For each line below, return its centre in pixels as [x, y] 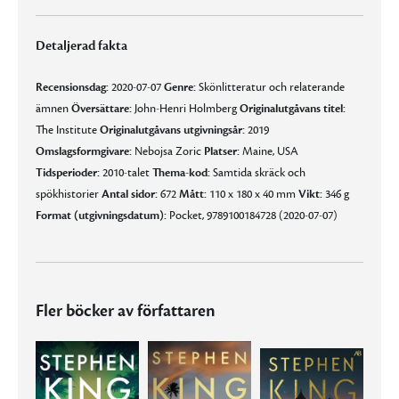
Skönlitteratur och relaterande [270, 87]
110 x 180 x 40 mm [252, 194]
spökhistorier [69, 194]
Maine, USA [269, 151]
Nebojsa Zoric [168, 151]
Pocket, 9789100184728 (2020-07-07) [252, 215]
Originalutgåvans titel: [293, 108]
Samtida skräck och [258, 172]
